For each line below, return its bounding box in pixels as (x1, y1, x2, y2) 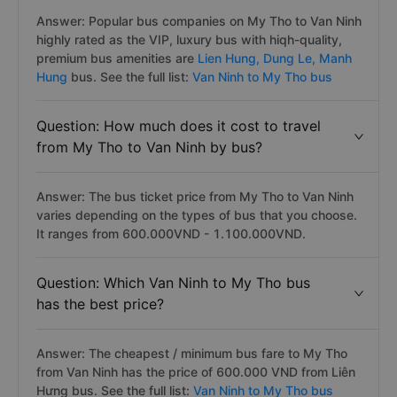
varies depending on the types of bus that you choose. (36, 207, 357, 222)
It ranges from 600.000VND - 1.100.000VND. (36, 226, 306, 241)
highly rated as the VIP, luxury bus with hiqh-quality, (36, 32, 342, 47)
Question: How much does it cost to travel (36, 117, 321, 135)
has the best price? (36, 295, 164, 313)
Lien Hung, (194, 51, 263, 66)
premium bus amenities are (36, 51, 194, 66)
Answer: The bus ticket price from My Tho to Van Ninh (36, 189, 354, 204)
